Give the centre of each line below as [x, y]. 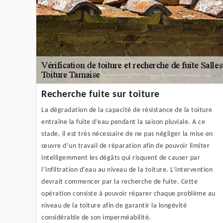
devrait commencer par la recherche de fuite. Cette [119, 182]
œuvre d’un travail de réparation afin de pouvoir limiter [125, 146]
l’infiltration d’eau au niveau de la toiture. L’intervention [127, 170]
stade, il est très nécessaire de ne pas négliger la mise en [127, 134]
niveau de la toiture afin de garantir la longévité [114, 206]
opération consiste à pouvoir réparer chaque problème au [128, 194]
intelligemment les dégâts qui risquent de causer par [121, 158]
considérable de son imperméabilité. [96, 218]
